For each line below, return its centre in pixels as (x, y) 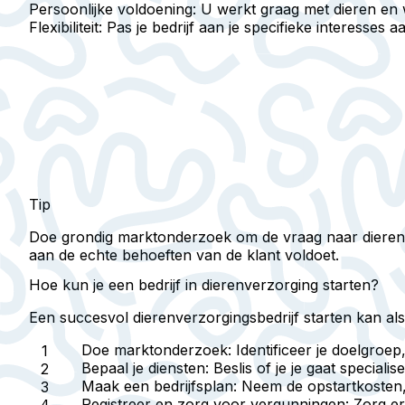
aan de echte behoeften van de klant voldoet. (184, 254)
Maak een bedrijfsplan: (159, 386)
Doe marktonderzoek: (156, 349)
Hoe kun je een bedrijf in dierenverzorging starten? (204, 284)
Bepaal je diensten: (145, 367)
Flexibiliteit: (66, 27)
